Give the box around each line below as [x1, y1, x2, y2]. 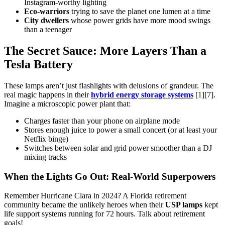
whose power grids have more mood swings [69, 16, 210, 25]
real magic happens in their [4, 90, 91, 99]
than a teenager [24, 25, 72, 34]
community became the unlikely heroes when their [4, 200, 165, 209]
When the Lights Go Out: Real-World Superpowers [4, 171, 215, 182]
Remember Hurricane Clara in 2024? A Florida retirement [4, 191, 186, 200]
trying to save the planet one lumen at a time [69, 7, 210, 16]
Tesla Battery [4, 57, 73, 71]
